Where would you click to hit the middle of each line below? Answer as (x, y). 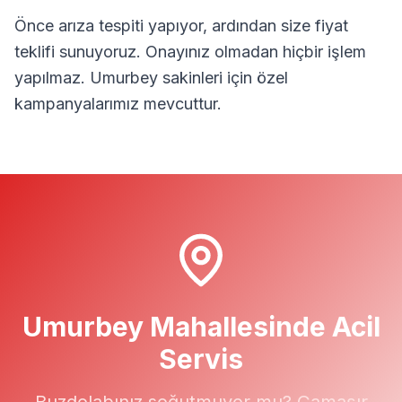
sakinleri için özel (223, 78)
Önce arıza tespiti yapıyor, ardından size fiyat (181, 26)
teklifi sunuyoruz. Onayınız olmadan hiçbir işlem (190, 52)
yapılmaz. (52, 78)
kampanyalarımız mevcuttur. (118, 104)
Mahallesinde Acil (262, 327)
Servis (201, 359)
